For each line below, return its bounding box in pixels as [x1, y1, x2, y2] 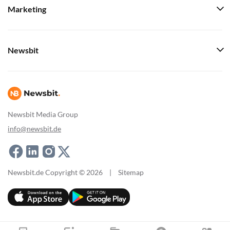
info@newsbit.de [8, 124, 61, 133]
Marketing [8, 5, 46, 14]
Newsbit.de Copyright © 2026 [8, 168, 103, 177]
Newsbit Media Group [8, 110, 78, 119]
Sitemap [118, 168, 144, 177]
